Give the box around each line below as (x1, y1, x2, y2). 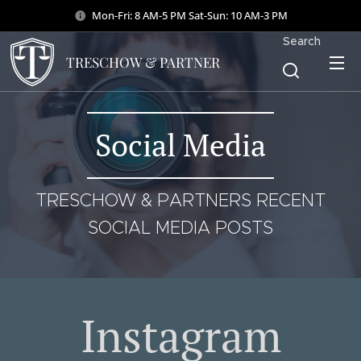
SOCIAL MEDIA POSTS (88, 217, 273, 239)
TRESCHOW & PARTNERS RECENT (35, 189, 326, 211)
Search (283, 34, 321, 48)
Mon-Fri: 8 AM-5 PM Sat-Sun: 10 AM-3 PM (91, 7, 288, 23)
